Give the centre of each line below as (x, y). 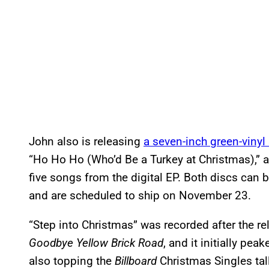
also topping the (72, 261)
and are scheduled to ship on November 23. (140, 195)
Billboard (136, 261)
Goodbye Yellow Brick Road (96, 243)
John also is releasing (86, 141)
